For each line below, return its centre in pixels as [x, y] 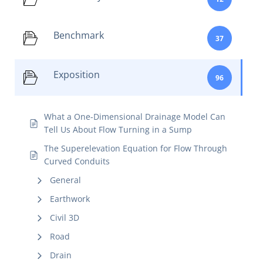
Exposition [77, 75]
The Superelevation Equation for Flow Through [136, 148]
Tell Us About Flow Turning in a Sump [118, 129]
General [65, 180]
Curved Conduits [77, 161]
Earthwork [70, 199]
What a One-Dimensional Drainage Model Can [135, 117]
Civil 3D [65, 218]
